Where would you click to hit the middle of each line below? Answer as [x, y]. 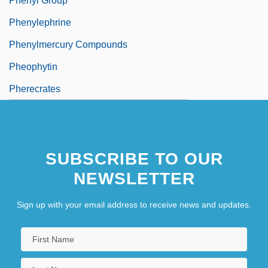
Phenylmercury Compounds [68, 44]
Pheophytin [33, 66]
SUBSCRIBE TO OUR [134, 159]
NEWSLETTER [134, 178]
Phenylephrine [40, 22]
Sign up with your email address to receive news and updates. [134, 204]
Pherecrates [35, 89]
